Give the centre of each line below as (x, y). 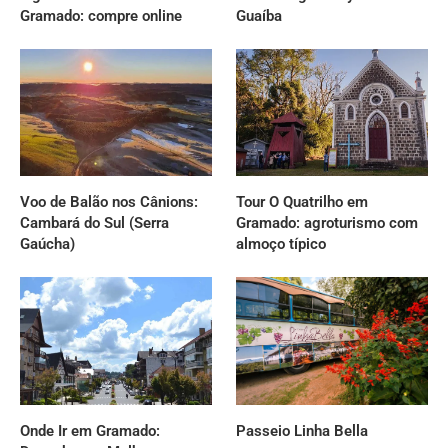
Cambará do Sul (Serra (94, 223)
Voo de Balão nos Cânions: (109, 202)
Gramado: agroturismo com (327, 223)
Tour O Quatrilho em (302, 202)
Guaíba (259, 15)
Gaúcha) (47, 244)
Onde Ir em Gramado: (90, 431)
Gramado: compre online (101, 15)
